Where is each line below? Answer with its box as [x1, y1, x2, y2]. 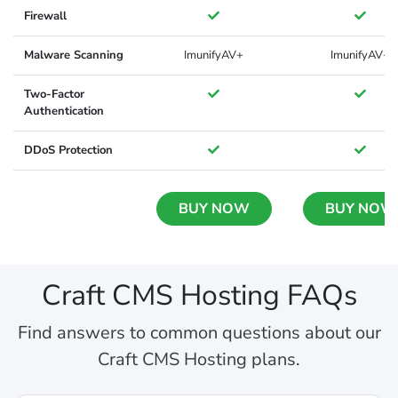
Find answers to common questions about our [17, 321, 381, 346]
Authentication [24, 103, 104, 120]
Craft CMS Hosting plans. [98, 347, 300, 372]
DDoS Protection [24, 142, 113, 159]
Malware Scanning [24, 47, 123, 64]
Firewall [24, 8, 67, 25]
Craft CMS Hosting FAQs [41, 276, 357, 315]
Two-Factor [24, 86, 84, 103]
